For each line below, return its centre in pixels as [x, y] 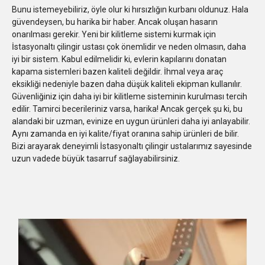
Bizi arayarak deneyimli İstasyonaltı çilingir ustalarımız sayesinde [132, 146]
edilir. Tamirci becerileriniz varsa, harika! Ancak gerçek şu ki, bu [127, 109]
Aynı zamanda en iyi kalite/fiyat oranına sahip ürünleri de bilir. [125, 133]
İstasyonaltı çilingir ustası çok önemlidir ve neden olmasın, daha [129, 46]
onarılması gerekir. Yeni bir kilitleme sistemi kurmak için [114, 34]
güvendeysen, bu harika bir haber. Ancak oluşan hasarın [115, 22]
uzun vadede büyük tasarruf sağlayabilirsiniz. [96, 158]
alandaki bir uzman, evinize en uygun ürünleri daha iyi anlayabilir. [131, 121]
